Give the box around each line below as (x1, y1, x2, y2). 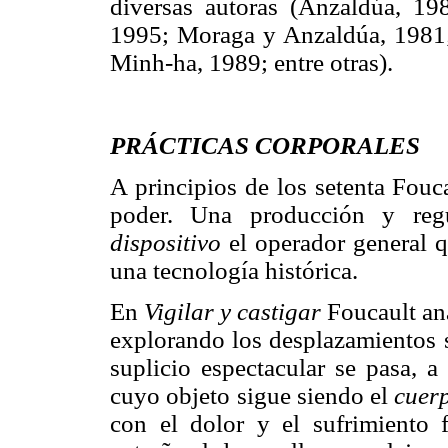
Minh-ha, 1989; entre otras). (110, 48, 393, 76)
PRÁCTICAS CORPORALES (110, 131, 420, 159)
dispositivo (110, 229, 221, 257)
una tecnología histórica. (110, 257, 358, 285)
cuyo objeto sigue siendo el (110, 382, 395, 410)
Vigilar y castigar (144, 298, 322, 326)
